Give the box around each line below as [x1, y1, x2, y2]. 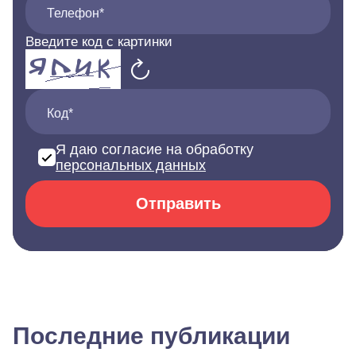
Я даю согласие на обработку [56, 141, 253, 158]
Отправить [135, 195, 221, 213]
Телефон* [47, 6, 104, 21]
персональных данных [56, 157, 206, 174]
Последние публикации [13, 323, 290, 350]
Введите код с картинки [25, 34, 172, 50]
